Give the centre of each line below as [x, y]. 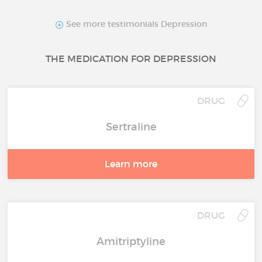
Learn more [131, 163]
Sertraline [131, 127]
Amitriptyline [131, 241]
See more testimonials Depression [135, 24]
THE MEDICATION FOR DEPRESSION [131, 58]
